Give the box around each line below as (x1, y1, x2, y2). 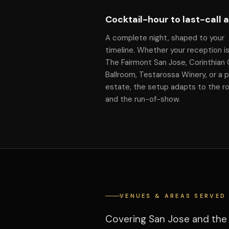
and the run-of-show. (105, 94, 180, 104)
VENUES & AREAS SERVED (119, 192, 226, 199)
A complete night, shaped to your (105, 33, 224, 43)
